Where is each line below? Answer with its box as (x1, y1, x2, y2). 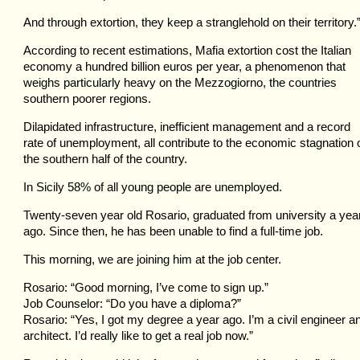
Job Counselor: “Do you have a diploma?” (23, 297, 241, 310)
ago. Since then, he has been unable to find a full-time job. (23, 224, 323, 238)
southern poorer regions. (23, 92, 151, 105)
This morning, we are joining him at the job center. (23, 252, 281, 266)
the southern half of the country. (23, 152, 187, 166)
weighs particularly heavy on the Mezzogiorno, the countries (23, 76, 337, 89)
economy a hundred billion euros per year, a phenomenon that (23, 59, 346, 73)
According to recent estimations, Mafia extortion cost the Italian (23, 43, 351, 57)
